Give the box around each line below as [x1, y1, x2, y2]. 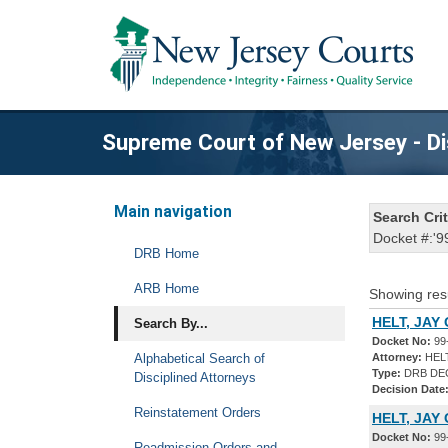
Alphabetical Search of [134, 351, 265, 366]
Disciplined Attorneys [134, 370, 256, 385]
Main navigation [114, 203, 232, 221]
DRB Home [134, 246, 199, 261]
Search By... [134, 316, 208, 331]
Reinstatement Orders [134, 405, 261, 420]
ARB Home [134, 281, 199, 296]
